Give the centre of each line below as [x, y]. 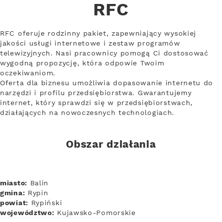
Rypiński [45, 203]
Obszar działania [111, 145]
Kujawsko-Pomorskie [95, 213]
